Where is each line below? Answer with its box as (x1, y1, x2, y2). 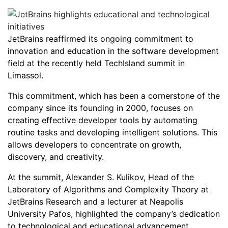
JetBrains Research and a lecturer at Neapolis (8, 196, 183, 207)
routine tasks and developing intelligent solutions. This (8, 127, 217, 137)
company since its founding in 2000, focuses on (8, 103, 193, 113)
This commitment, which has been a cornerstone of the (8, 91, 220, 101)
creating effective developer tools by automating (8, 115, 197, 125)
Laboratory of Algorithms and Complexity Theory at (8, 184, 209, 194)
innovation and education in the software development (8, 46, 219, 56)
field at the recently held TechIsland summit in (8, 58, 185, 68)
